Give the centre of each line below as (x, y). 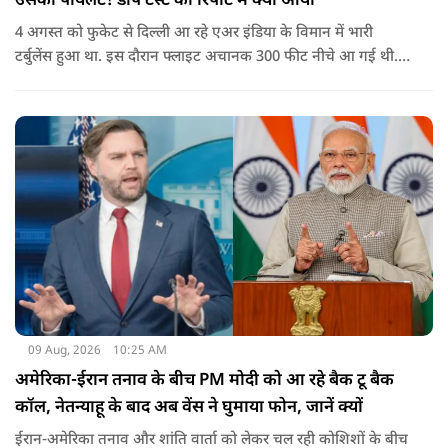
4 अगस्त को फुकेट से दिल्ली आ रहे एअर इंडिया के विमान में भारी (194, 33)
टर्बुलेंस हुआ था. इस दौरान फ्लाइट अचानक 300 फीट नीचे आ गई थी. (206, 57)
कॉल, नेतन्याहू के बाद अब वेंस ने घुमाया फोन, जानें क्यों (189, 407)
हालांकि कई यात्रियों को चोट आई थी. (117, 81)
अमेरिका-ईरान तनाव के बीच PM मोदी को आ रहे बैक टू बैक (204, 380)
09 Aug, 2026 (64, 350)
